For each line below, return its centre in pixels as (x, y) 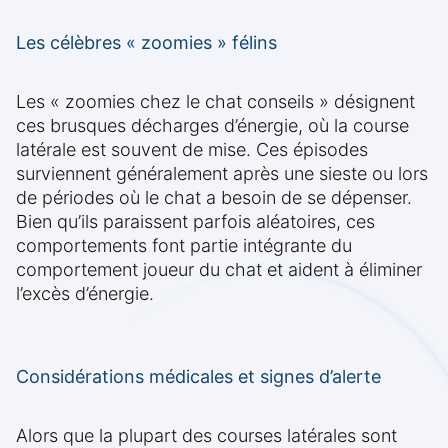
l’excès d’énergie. (85, 294)
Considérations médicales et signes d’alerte (198, 377)
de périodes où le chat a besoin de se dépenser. (214, 198)
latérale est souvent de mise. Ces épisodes (192, 150)
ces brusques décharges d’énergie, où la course (212, 126)
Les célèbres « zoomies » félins (146, 43)
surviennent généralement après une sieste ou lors (222, 174)
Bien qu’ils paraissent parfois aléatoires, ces (195, 222)
